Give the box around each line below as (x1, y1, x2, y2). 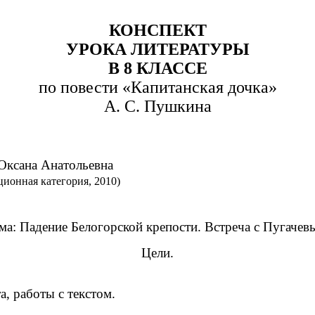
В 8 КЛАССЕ (108, 59, 207, 78)
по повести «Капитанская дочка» (38, 78, 277, 97)
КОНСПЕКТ (108, 21, 207, 40)
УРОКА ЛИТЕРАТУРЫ (65, 40, 250, 59)
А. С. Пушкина (103, 97, 212, 116)
